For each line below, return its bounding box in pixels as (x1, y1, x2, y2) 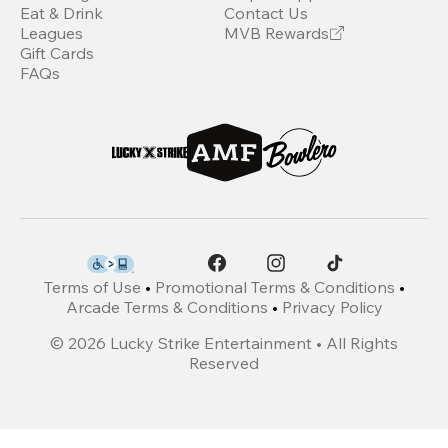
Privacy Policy (281, 296, 383, 317)
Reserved (189, 352, 259, 373)
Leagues (20, 22, 83, 43)
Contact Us (224, 2, 308, 23)
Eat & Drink (20, 2, 103, 23)
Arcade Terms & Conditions (65, 296, 268, 317)
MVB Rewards (224, 22, 329, 43)
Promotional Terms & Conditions (154, 276, 395, 297)
